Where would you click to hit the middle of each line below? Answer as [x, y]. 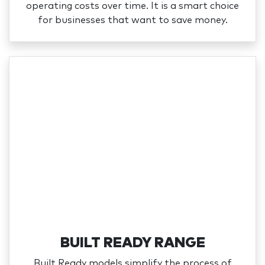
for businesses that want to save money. [132, 20]
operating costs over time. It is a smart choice [132, 6]
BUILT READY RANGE [132, 243]
